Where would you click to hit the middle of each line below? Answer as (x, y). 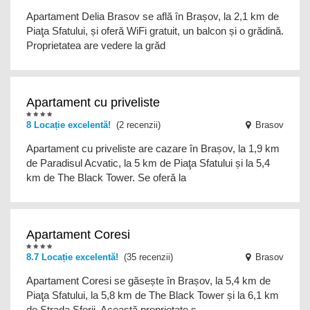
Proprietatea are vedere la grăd (96, 45)
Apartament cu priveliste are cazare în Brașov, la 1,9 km (153, 148)
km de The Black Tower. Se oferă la (106, 177)
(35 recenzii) (146, 257)
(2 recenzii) (136, 125)
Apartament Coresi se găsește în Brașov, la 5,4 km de (148, 281)
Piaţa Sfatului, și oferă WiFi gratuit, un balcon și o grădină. (155, 31)
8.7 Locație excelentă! (72, 257)
